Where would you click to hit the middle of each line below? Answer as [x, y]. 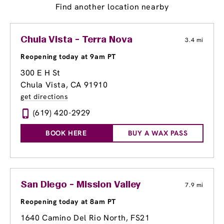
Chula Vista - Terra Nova [76, 40]
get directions [44, 97]
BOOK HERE [66, 133]
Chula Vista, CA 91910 [64, 85]
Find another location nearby [112, 7]
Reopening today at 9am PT [68, 57]
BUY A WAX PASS [158, 133]
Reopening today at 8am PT [68, 202]
